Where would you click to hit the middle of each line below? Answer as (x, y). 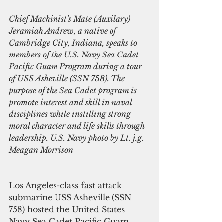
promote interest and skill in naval (71, 102)
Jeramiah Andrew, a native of (63, 30)
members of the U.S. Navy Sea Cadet (75, 54)
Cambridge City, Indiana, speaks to (74, 42)
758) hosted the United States (68, 209)
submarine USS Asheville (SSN (71, 197)
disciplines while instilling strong (71, 114)
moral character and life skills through (78, 126)
